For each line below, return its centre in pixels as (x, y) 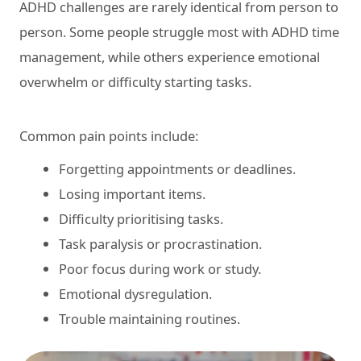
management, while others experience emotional (170, 56)
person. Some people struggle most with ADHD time (179, 31)
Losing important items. (133, 193)
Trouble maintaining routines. (150, 318)
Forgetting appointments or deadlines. (178, 168)
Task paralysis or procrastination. (161, 243)
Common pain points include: (109, 135)
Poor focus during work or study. (160, 268)
